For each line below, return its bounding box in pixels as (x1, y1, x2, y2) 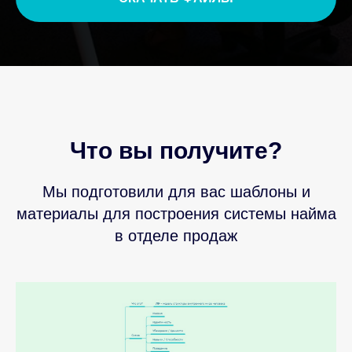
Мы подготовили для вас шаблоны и (42, 183, 310, 200)
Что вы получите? (70, 137, 282, 163)
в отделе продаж (115, 227, 237, 244)
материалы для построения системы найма (16, 205, 336, 222)
